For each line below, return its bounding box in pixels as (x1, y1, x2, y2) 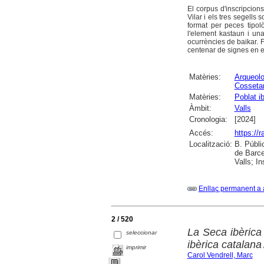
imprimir (126, 243, 147, 250)
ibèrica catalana (187, 239, 262, 251)
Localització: (189, 139, 232, 148)
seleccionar (126, 229, 157, 236)
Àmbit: (189, 103, 212, 113)
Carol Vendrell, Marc (187, 251, 253, 260)
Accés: (189, 128, 213, 137)
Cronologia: (189, 114, 227, 124)
